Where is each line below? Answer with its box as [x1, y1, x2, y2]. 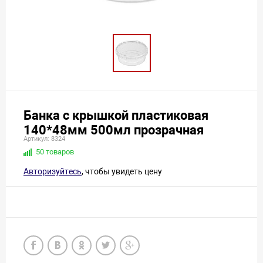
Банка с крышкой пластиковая [23, 108, 208, 123]
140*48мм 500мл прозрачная [23, 123, 204, 138]
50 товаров [36, 147, 74, 157]
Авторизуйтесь [23, 167, 82, 177]
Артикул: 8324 [23, 135, 65, 143]
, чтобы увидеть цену [82, 167, 162, 177]
